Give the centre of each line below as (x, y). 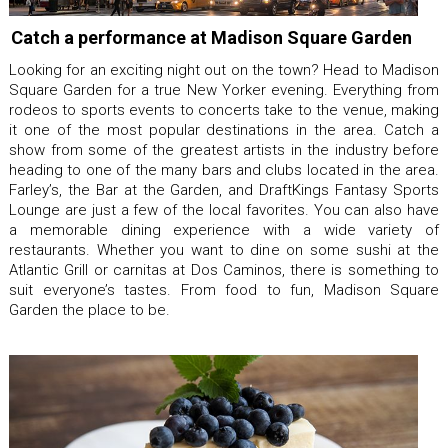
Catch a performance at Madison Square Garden (211, 37)
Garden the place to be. (89, 309)
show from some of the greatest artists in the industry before (224, 149)
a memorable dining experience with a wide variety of (224, 229)
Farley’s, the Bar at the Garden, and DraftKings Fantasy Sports (224, 189)
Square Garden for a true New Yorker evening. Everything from (224, 89)
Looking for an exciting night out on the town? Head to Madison (224, 69)
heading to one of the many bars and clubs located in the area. (224, 169)
